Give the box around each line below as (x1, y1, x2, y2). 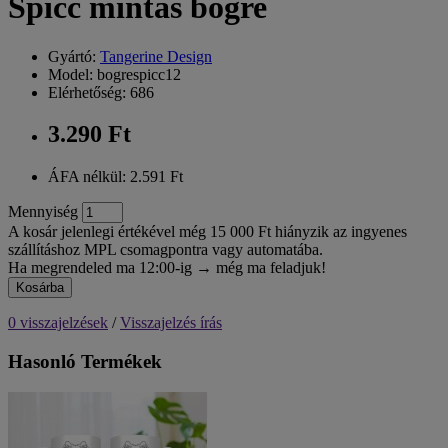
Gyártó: (48, 47, 100, 65)
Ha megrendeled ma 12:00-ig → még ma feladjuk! (8, 259, 326, 277)
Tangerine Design (100, 47, 212, 65)
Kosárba (16, 280, 64, 296)
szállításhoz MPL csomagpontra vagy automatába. (8, 241, 323, 259)
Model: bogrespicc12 (48, 65, 181, 83)
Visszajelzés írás (120, 314, 222, 332)
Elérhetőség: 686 (48, 83, 154, 101)
